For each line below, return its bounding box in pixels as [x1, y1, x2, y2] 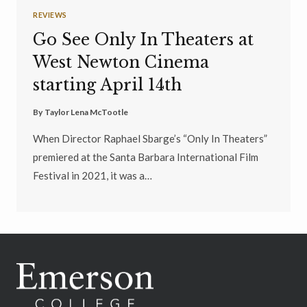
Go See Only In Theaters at [33, 30, 254, 50]
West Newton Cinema [33, 53, 209, 73]
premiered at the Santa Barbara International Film [33, 151, 258, 164]
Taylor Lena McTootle [45, 107, 129, 118]
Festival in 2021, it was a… [33, 169, 152, 182]
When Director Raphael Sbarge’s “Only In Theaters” [33, 132, 267, 145]
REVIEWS [33, 10, 67, 19]
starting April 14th [33, 75, 182, 95]
